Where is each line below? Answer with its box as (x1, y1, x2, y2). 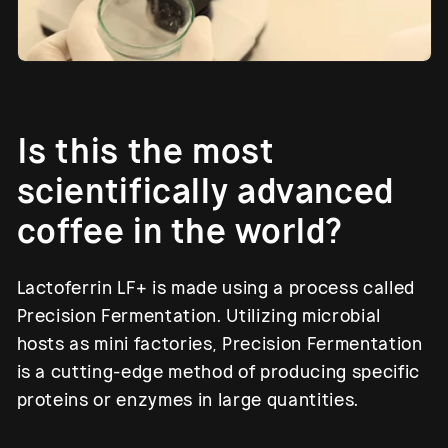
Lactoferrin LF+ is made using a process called (16, 277, 415, 300)
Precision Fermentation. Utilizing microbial (16, 305, 381, 328)
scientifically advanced (16, 170, 394, 214)
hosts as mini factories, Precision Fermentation (16, 333, 423, 356)
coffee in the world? (16, 210, 343, 254)
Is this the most (16, 130, 275, 174)
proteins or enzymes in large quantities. (16, 389, 359, 412)
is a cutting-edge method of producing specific (16, 361, 420, 384)
